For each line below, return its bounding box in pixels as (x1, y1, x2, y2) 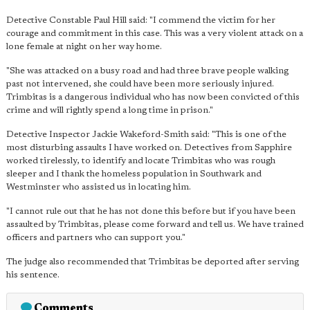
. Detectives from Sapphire (180, 143, 292, 153)
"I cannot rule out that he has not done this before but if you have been (6, 207, 295, 217)
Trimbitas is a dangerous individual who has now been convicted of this (6, 93, 300, 102)
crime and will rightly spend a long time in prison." (6, 106, 213, 116)
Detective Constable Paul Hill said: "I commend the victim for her (6, 16, 275, 26)
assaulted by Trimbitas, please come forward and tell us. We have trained (6, 220, 304, 230)
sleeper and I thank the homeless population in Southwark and (6, 170, 262, 179)
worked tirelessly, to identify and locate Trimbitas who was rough (6, 156, 275, 166)
